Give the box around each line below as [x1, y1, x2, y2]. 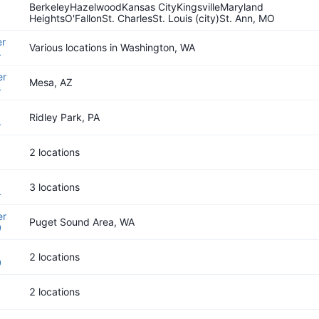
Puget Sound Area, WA [29, 216, 135, 228]
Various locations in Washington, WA [29, 41, 195, 53]
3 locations [29, 181, 80, 193]
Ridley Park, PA [29, 111, 100, 123]
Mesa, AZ [29, 76, 73, 88]
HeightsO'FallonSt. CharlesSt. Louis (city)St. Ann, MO [29, 12, 275, 24]
